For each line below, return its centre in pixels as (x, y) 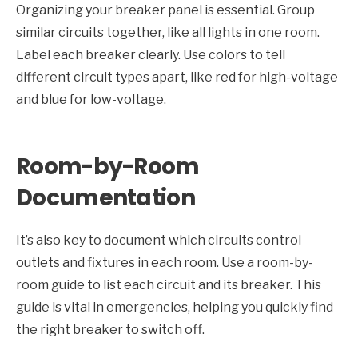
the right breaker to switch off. (110, 330)
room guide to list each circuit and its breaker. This (169, 285)
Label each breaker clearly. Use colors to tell (151, 55)
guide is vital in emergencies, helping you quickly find (175, 308)
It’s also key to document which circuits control (159, 241)
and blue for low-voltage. (91, 100)
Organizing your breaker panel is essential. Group (165, 10)
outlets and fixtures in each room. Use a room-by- (165, 263)
